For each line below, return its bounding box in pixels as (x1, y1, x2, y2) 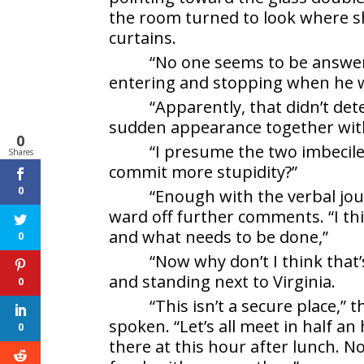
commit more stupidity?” (109, 161, 298, 184)
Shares (7, 146, 33, 158)
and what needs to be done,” (109, 226, 329, 249)
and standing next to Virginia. (109, 271, 336, 293)
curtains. (109, 27, 177, 50)
